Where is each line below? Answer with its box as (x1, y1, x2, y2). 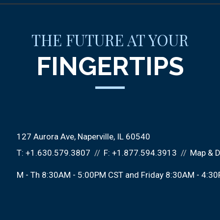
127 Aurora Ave (17, 132, 74, 141)
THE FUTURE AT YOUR (31, 29, 189, 50)
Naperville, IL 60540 (78, 132, 150, 141)
